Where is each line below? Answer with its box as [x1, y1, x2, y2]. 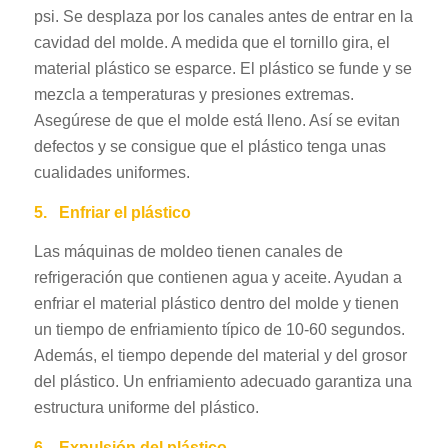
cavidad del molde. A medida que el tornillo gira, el [33, 33, 390, 51]
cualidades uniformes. [33, 163, 190, 181]
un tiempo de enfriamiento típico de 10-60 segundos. [33, 321, 405, 339]
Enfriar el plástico [58, 203, 191, 221]
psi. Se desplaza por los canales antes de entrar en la [33, 7, 413, 25]
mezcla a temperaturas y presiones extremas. [33, 85, 354, 103]
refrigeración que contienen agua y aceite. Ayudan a [33, 269, 402, 287]
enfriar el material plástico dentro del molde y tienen [33, 295, 399, 313]
